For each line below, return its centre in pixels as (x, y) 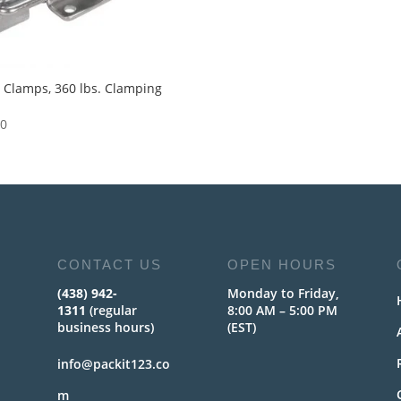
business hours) (106, 327)
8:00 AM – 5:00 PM (282, 310)
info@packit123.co (114, 363)
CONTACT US (110, 264)
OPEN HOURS (282, 264)
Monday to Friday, (283, 293)
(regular (114, 310)
